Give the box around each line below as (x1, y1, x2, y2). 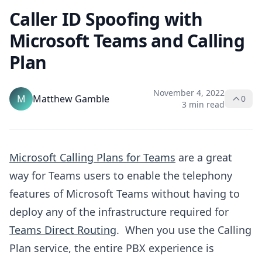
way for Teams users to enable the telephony (9, 168, 232, 183)
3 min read (182, 99, 225, 111)
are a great (175, 150, 232, 165)
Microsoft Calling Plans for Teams (9, 150, 175, 165)
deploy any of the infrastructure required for (9, 205, 229, 219)
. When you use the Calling (116, 223, 251, 237)
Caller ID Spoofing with (9, 7, 202, 32)
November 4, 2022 (153, 87, 225, 99)
